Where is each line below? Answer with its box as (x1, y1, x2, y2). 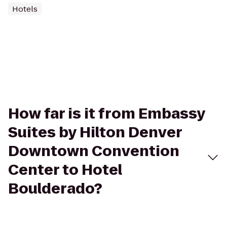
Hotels (12, 4, 37, 14)
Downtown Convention (8, 141, 179, 161)
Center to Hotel (8, 160, 122, 180)
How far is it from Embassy (8, 104, 205, 124)
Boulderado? (8, 179, 102, 199)
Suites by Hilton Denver (8, 123, 182, 142)
